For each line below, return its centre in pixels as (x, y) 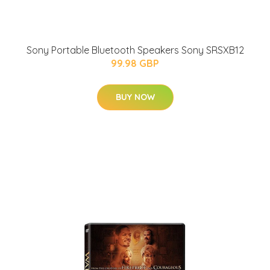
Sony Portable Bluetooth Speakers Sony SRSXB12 (135, 50)
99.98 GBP (135, 63)
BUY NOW (135, 97)
